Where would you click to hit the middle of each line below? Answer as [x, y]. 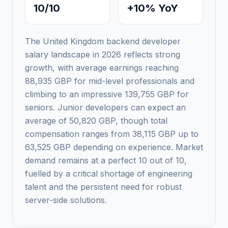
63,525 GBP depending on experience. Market [114, 147]
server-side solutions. [66, 200]
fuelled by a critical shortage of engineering [109, 174]
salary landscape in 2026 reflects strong [103, 54]
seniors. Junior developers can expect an [105, 107]
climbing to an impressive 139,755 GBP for [107, 94]
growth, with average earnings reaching [102, 68]
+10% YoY [152, 8]
